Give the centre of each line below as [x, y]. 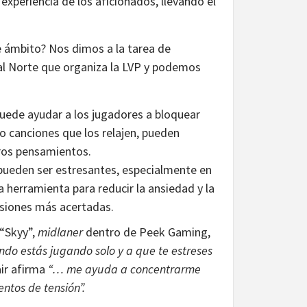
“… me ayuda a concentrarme [124, 269]
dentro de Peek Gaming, [147, 232]
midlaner [60, 232]
